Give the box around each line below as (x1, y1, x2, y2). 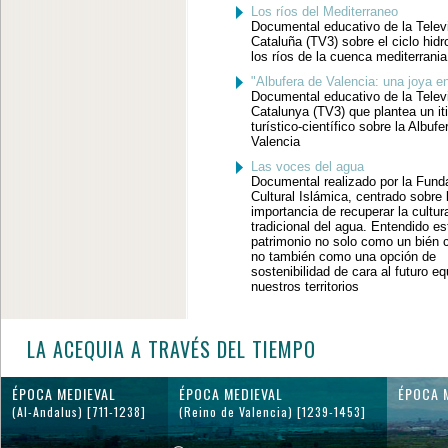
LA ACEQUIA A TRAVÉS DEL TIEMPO (26, 334, 316, 364)
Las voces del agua (250, 159, 364, 174)
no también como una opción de (250, 249, 436, 264)
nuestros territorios (250, 279, 359, 294)
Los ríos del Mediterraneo (250, 4, 398, 19)
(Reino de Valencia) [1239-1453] (178, 403, 366, 420)
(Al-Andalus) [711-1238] (11, 403, 146, 420)
